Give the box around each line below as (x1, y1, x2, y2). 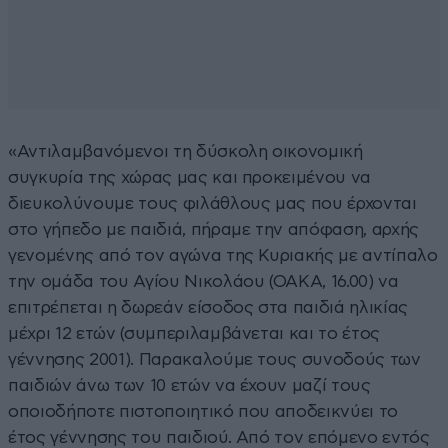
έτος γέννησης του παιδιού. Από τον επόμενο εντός (8, 428, 430, 446)
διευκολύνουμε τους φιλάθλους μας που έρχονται (8, 194, 417, 212)
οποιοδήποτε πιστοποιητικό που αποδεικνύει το (8, 402, 399, 420)
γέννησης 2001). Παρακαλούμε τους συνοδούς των (8, 350, 421, 368)
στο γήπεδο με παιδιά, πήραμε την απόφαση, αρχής (8, 220, 420, 238)
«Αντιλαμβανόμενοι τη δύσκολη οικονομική (8, 142, 363, 160)
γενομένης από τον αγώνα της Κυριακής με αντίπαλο (8, 246, 438, 264)
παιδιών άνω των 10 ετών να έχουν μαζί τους (8, 376, 371, 394)
